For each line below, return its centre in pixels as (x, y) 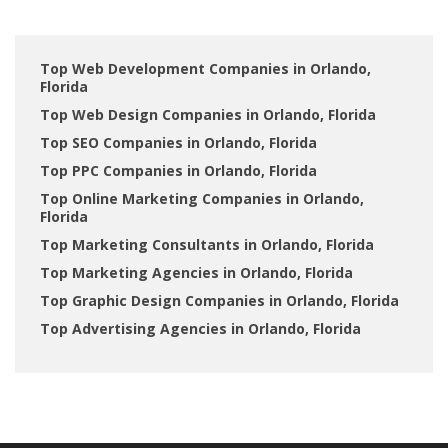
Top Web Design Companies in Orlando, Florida (208, 114)
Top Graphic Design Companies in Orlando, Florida (219, 300)
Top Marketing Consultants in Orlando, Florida (207, 244)
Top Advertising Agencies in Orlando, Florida (200, 328)
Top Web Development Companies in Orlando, (205, 68)
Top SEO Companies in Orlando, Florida (178, 142)
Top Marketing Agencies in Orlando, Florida (196, 272)
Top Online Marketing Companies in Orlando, (202, 198)
